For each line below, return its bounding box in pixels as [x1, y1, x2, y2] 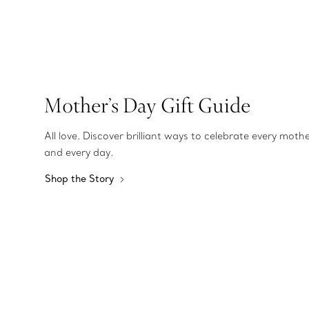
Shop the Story [45, 172, 117, 186]
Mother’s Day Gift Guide [44, 91, 250, 119]
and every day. [44, 146, 113, 159]
